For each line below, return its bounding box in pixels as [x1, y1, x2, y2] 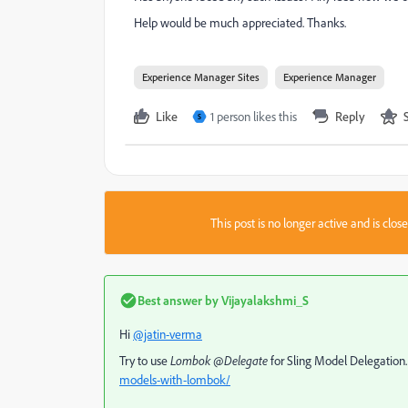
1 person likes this [210, 108, 297, 124]
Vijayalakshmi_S [219, 292, 309, 308]
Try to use [119, 352, 170, 368]
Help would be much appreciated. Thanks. [134, 15, 349, 30]
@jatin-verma [133, 326, 202, 342]
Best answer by [138, 292, 219, 308]
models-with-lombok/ [119, 372, 230, 387]
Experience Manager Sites [142, 70, 260, 84]
